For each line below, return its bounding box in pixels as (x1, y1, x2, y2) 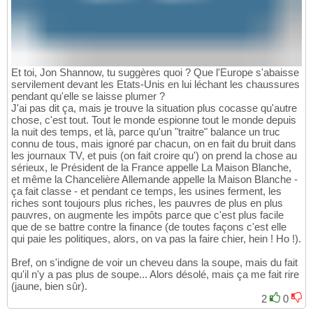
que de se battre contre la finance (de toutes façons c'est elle (11, 221, 286, 233)
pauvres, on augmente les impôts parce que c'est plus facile (11, 209, 284, 221)
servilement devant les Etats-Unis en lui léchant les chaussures (11, 78, 300, 91)
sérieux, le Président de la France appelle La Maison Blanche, (11, 161, 291, 174)
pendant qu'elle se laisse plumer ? (11, 90, 165, 103)
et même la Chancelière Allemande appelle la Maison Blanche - (11, 173, 298, 186)
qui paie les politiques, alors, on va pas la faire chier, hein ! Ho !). (11, 233, 301, 245)
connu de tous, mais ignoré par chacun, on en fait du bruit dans (11, 138, 296, 150)
